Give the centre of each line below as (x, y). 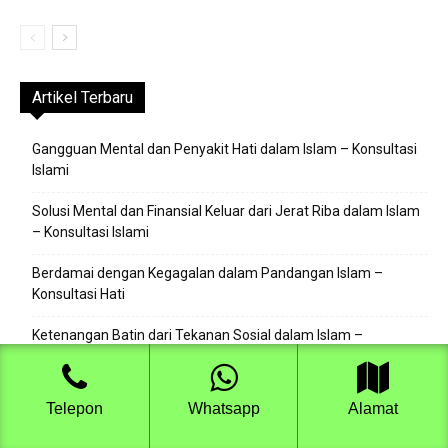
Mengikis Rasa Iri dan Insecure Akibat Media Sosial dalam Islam (230, 397)
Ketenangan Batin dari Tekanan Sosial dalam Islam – (197, 335)
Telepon (74, 408)
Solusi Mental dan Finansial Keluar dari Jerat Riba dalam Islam (226, 211)
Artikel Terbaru (82, 97)
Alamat (373, 408)
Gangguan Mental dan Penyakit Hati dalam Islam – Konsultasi (224, 149)
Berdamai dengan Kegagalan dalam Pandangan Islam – (207, 273)
